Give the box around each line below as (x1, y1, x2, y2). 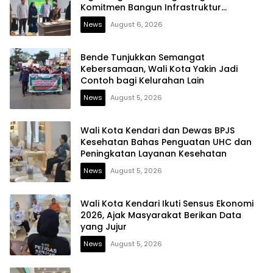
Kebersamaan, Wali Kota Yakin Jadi (80, 62, 238, 75)
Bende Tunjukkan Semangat (80, 51, 205, 63)
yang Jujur (80, 220, 127, 233)
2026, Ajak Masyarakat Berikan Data (80, 208, 241, 221)
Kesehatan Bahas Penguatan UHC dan (80, 135, 252, 148)
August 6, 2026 (110, 19, 163, 29)
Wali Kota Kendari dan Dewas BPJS (80, 124, 235, 136)
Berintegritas (80, 12, 138, 25)
